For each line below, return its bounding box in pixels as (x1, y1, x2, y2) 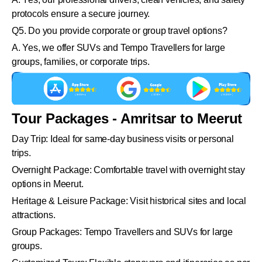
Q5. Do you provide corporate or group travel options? (12, 26, 227, 36)
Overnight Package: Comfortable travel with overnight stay (12, 165, 245, 175)
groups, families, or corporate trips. (12, 57, 150, 67)
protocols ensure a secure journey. (12, 9, 150, 19)
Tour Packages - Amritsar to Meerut (12, 111, 243, 127)
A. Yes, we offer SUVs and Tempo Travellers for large (12, 43, 225, 53)
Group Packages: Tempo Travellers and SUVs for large (12, 227, 233, 237)
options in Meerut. (12, 179, 84, 189)
